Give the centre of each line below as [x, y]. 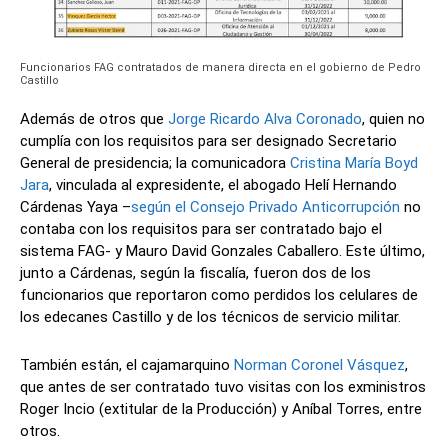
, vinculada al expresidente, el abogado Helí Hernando [223, 184]
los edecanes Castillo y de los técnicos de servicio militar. [210, 316]
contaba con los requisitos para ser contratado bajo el [201, 228]
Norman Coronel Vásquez [319, 364]
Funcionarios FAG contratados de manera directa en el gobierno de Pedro [220, 67]
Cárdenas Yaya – [75, 206]
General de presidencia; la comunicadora [155, 162]
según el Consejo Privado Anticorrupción [265, 206]
